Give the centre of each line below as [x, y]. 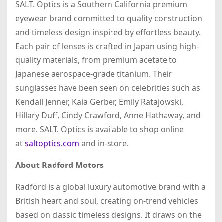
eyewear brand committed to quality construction [109, 19]
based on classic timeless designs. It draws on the [109, 215]
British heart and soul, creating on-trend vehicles [107, 201]
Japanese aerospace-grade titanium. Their [94, 74]
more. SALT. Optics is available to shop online [100, 130]
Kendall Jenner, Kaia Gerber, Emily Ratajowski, [99, 102]
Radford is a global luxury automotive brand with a [111, 187]
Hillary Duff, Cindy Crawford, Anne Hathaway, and [108, 116]
